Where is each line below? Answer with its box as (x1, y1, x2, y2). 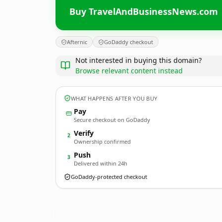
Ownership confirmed (74, 138, 131, 145)
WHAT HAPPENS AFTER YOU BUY (71, 94, 158, 102)
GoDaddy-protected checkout (71, 173, 147, 180)
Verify (74, 128, 94, 138)
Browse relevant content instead (75, 66, 183, 75)
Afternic (67, 38, 87, 46)
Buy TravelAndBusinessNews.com (69, 5, 218, 17)
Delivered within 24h (74, 160, 127, 167)
